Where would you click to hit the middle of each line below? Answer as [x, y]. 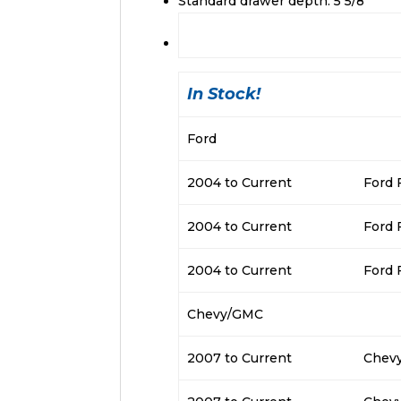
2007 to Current [239, 358]
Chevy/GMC [225, 315]
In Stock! [223, 94]
